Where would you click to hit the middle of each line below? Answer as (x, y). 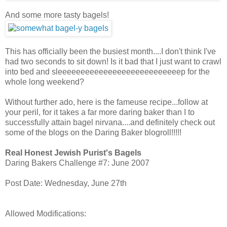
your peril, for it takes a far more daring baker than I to (100, 112)
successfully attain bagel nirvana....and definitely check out (110, 122)
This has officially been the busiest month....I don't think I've (110, 51)
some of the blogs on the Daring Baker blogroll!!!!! (93, 132)
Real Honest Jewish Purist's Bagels (73, 153)
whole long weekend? (45, 82)
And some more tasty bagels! (57, 15)
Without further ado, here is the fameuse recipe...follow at (106, 102)
